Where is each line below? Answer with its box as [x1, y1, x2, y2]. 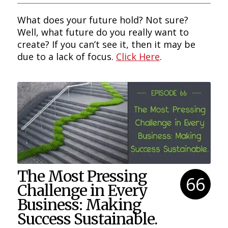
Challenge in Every [17, 181, 148, 201]
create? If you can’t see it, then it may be [17, 38, 195, 50]
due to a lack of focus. [17, 50, 116, 63]
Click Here [116, 50, 160, 63]
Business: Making [17, 195, 141, 215]
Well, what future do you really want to [17, 25, 189, 38]
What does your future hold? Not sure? [17, 13, 188, 26]
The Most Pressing [17, 166, 147, 186]
